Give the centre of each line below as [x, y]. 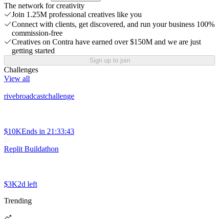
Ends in [33, 131]
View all [17, 79]
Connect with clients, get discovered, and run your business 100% [113, 24]
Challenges [21, 70]
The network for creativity [44, 6]
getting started [33, 51]
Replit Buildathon [31, 149]
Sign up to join [109, 61]
